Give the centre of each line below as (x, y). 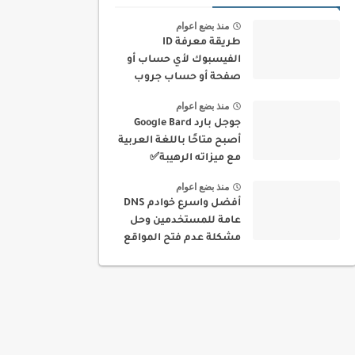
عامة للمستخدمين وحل (185, 221)
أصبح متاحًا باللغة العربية (179, 141)
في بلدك (221, 256)
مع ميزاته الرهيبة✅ (195, 158)
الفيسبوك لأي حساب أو (184, 60)
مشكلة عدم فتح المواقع (182, 239)
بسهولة (221, 95)
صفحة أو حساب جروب (187, 78)
